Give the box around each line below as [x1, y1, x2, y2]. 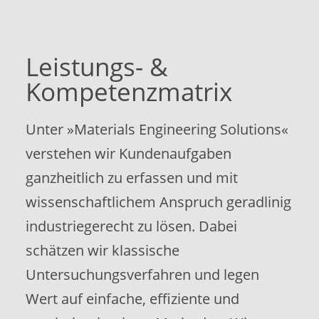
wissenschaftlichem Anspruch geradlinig [25, 192, 291, 211]
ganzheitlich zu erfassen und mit [25, 167, 238, 187]
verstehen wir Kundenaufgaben [25, 143, 231, 163]
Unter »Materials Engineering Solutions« [25, 119, 288, 139]
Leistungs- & [25, 49, 168, 83]
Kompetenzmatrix [25, 74, 232, 108]
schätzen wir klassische [25, 240, 179, 260]
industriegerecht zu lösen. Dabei [25, 216, 237, 236]
